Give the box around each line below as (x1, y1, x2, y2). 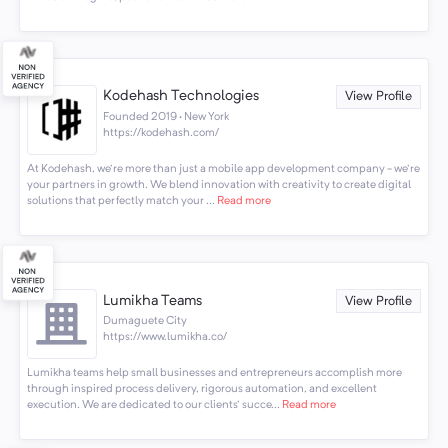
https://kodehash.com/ (103, 127, 220, 140)
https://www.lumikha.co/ (103, 331, 228, 344)
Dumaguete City (103, 315, 188, 328)
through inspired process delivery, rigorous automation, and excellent (26, 383, 377, 396)
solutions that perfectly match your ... (26, 195, 215, 208)
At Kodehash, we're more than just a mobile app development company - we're (26, 163, 420, 176)
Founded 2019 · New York (103, 111, 230, 124)
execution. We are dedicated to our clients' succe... (26, 399, 280, 412)
